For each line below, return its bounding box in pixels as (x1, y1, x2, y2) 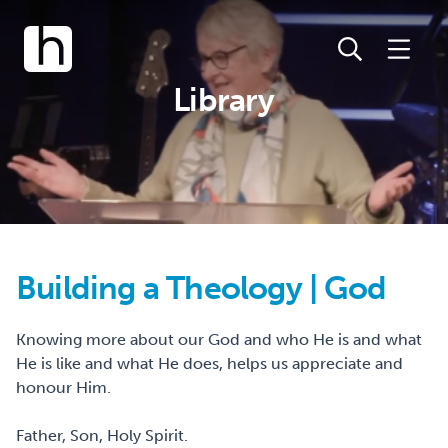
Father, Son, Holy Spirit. (16, 426, 188, 445)
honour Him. (16, 378, 111, 397)
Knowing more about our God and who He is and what (16, 330, 422, 349)
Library (173, 81, 275, 119)
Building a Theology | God (16, 269, 386, 307)
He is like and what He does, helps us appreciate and (16, 354, 403, 373)
